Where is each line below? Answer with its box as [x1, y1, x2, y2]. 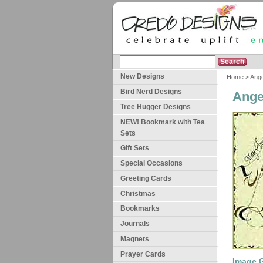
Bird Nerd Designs [120, 87, 182, 96]
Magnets [120, 234, 149, 243]
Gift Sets [120, 144, 149, 153]
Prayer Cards [120, 249, 166, 258]
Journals [120, 220, 150, 228]
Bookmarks [120, 204, 160, 213]
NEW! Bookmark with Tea [120, 117, 205, 126]
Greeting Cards [120, 174, 171, 183]
